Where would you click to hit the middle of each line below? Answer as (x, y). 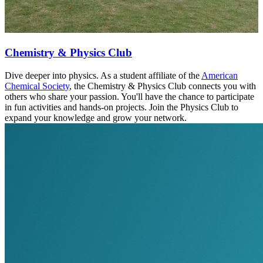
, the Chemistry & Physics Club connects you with (163, 86)
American (220, 75)
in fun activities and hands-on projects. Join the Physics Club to (122, 107)
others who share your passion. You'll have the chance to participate (129, 96)
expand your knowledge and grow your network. (96, 117)
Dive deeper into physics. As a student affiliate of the (103, 75)
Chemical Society (37, 86)
